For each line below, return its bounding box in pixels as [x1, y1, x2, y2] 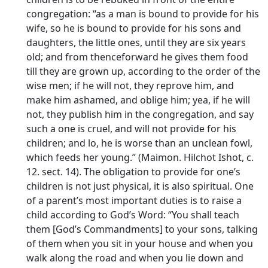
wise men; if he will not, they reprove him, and [26, 79, 234, 92]
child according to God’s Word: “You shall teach [26, 208, 239, 221]
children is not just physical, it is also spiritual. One [26, 179, 254, 193]
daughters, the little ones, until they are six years [26, 36, 246, 49]
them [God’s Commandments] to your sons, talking [26, 223, 258, 236]
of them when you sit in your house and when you [26, 237, 253, 250]
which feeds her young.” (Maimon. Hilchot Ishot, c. [26, 151, 254, 164]
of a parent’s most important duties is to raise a [26, 194, 242, 207]
